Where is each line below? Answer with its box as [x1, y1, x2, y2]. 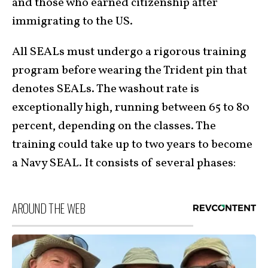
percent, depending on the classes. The [12, 118, 216, 135]
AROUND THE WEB [12, 199, 86, 217]
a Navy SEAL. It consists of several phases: [12, 155, 236, 172]
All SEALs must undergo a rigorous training [12, 44, 246, 60]
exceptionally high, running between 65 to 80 [12, 99, 249, 116]
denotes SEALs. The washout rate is [12, 81, 199, 98]
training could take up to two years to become [12, 136, 252, 153]
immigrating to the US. [12, 13, 133, 30]
